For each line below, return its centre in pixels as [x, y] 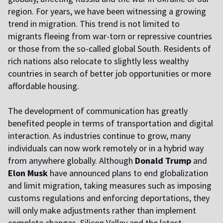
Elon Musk [29, 173]
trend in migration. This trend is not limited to [94, 24]
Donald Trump [162, 161]
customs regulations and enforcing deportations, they [109, 198]
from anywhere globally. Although [70, 161]
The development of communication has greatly [98, 111]
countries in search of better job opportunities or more [110, 74]
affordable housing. [44, 86]
